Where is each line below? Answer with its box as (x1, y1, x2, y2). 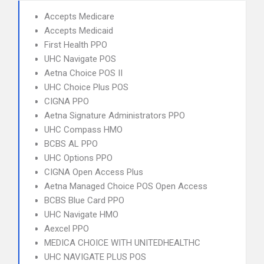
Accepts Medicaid (44, 25, 113, 36)
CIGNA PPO (44, 96, 89, 107)
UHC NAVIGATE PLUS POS (44, 252, 146, 262)
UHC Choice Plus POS (44, 82, 128, 93)
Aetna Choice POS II (44, 68, 123, 78)
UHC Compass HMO (44, 124, 123, 135)
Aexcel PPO (44, 223, 89, 234)
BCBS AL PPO (44, 138, 98, 149)
